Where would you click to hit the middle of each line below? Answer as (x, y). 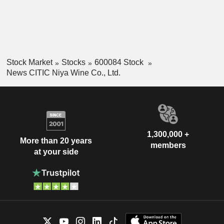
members (168, 145)
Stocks (73, 62)
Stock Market (29, 62)
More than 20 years (56, 140)
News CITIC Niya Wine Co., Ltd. (63, 73)
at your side (56, 151)
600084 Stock (120, 62)
